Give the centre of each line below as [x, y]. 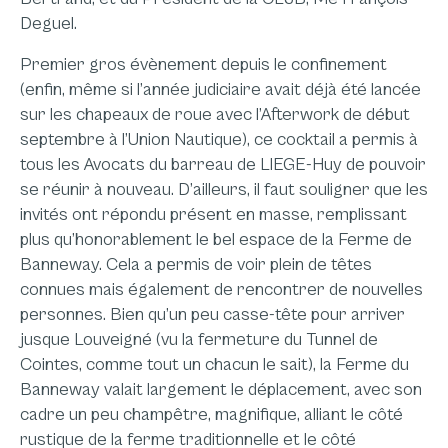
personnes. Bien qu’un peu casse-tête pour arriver [212, 314]
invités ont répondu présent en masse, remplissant [213, 214]
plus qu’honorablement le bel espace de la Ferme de [216, 239]
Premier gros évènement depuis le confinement [203, 64]
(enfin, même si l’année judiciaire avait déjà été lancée [220, 89]
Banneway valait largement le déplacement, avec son [221, 389]
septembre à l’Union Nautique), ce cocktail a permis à [219, 139]
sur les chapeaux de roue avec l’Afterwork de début [215, 114]
